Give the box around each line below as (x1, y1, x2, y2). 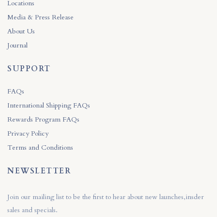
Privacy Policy (7, 128, 48, 138)
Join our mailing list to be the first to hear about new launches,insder (7, 192, 204, 201)
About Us (7, 26, 35, 36)
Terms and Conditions (7, 142, 73, 152)
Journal (7, 40, 28, 50)
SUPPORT (7, 63, 51, 74)
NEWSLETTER (7, 165, 71, 176)
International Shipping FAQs (7, 100, 90, 110)
